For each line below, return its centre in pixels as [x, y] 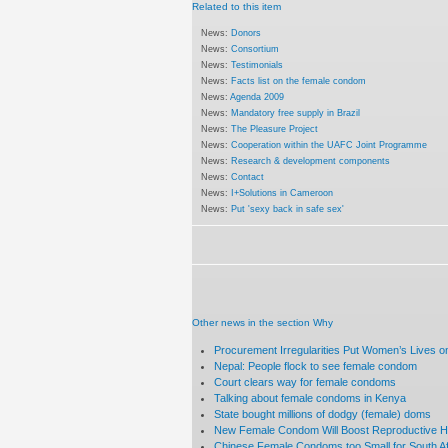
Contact [248, 176]
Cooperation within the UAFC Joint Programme [329, 144]
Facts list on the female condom [299, 80]
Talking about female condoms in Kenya [310, 397]
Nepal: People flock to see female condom [316, 365]
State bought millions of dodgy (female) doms [323, 413]
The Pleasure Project [275, 128]
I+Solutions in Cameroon [282, 192]
